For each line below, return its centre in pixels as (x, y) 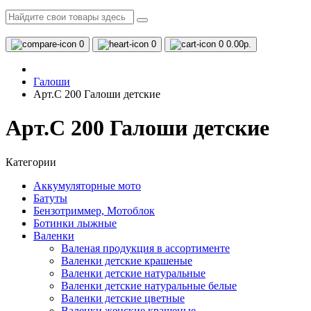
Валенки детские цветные (123, 298)
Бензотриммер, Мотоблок (94, 210)
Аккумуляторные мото (87, 185)
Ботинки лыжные (75, 223)
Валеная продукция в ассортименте (145, 248)
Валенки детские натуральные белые (149, 285)
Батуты (50, 198)
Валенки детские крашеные (127, 260)
